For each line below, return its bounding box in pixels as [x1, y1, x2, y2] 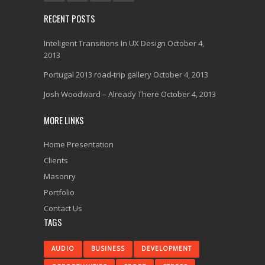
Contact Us [44, 203, 82, 214]
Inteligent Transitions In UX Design [44, 38, 166, 49]
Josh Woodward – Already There [44, 89, 159, 99]
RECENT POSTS [44, 12, 95, 25]
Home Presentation [44, 139, 114, 150]
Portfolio [44, 187, 75, 198]
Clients [44, 155, 68, 166]
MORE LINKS [44, 114, 84, 127]
